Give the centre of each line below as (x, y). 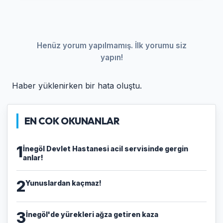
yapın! (111, 58)
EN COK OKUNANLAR (72, 121)
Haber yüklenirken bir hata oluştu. (77, 86)
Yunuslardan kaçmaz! (63, 183)
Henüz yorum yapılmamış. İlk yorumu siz (111, 46)
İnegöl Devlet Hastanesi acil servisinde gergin (105, 148)
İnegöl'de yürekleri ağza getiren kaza (92, 214)
